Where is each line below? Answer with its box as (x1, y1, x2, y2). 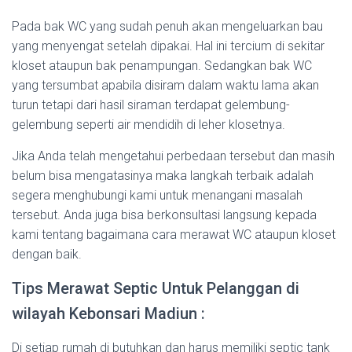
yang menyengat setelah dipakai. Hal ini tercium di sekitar (12, 38, 324, 53)
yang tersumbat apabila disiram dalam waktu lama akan (12, 78, 319, 93)
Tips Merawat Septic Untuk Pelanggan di (12, 279, 299, 298)
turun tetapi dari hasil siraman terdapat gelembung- (12, 97, 290, 112)
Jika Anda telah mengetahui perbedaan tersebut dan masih (12, 148, 335, 163)
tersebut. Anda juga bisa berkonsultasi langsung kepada (12, 207, 317, 222)
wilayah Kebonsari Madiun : (12, 304, 205, 323)
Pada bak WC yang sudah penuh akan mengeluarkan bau (12, 19, 323, 34)
